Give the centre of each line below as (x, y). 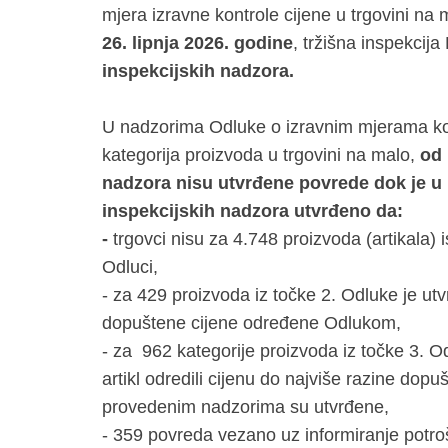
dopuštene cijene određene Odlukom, (251, 322)
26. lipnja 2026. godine (197, 42)
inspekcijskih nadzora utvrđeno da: (252, 210)
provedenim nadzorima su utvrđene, (245, 406)
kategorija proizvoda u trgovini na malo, (261, 154)
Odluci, (130, 266)
